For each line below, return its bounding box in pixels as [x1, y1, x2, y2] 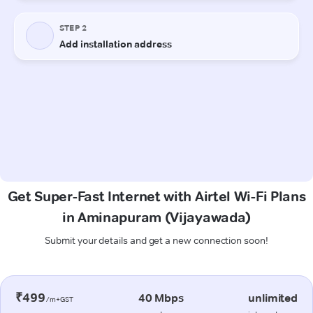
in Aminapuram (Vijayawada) [61, 208, 252, 226]
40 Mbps [138, 291, 184, 305]
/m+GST [45, 294, 74, 304]
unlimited [248, 291, 298, 305]
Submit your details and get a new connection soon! [45, 233, 268, 247]
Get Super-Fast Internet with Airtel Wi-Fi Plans [7, 187, 306, 205]
